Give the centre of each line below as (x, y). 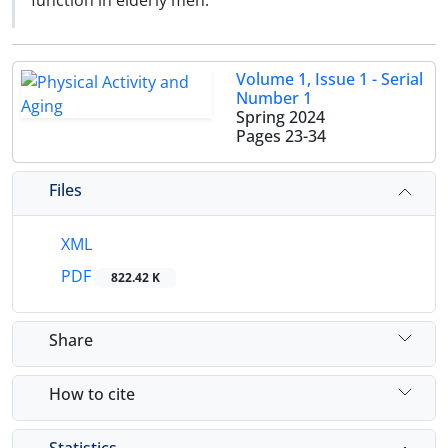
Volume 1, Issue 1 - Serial (329, 79)
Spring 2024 (280, 117)
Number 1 (274, 98)
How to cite (92, 393)
